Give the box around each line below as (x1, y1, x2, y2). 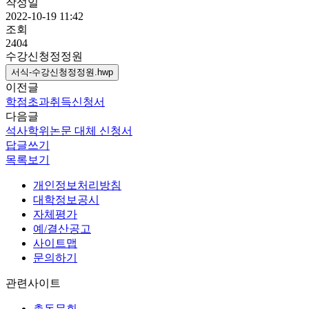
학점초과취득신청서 (6, 95, 105, 108)
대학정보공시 (33, 193, 99, 206)
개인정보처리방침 (33, 179, 121, 191)
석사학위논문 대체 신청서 (6, 124, 132, 137)
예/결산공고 (33, 222, 91, 235)
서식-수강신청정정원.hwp (11, 66, 113, 77)
